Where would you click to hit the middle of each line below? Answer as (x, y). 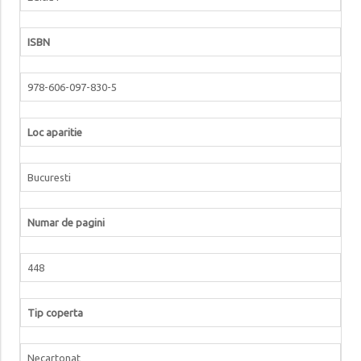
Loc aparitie (54, 132)
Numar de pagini (66, 222)
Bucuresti (49, 177)
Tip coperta (55, 312)
